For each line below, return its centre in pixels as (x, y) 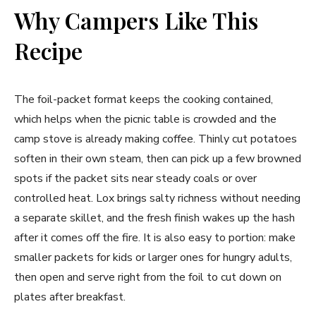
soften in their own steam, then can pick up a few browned (158, 159)
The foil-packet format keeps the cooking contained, (144, 100)
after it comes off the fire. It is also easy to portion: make (155, 238)
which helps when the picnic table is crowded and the (145, 120)
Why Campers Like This (136, 20)
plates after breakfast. (70, 297)
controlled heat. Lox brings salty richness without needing (157, 199)
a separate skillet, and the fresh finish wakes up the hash (154, 218)
